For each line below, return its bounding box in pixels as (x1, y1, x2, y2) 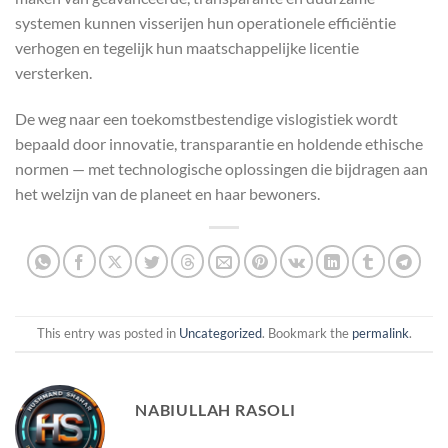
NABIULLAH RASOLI (135, 399, 296, 419)
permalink (351, 325, 409, 342)
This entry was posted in (36, 325, 179, 342)
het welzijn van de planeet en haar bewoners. (15, 183, 320, 203)
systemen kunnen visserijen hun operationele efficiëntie (15, 12, 396, 32)
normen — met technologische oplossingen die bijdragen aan (15, 158, 428, 178)
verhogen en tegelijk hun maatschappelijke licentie (15, 37, 359, 57)
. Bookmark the (261, 325, 352, 342)
